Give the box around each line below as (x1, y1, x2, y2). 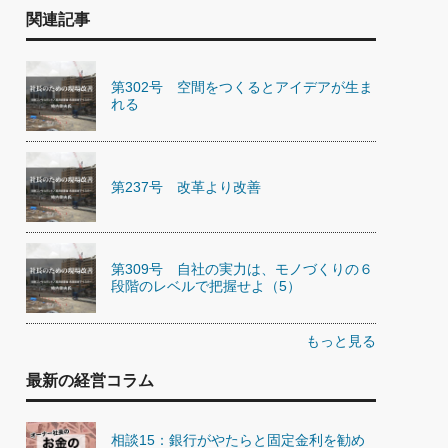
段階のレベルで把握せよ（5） (111, 278, 301, 294)
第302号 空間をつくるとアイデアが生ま (111, 79, 373, 95)
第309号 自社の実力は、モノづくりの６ (111, 261, 373, 277)
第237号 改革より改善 (111, 178, 261, 195)
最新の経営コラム (26, 372, 154, 389)
